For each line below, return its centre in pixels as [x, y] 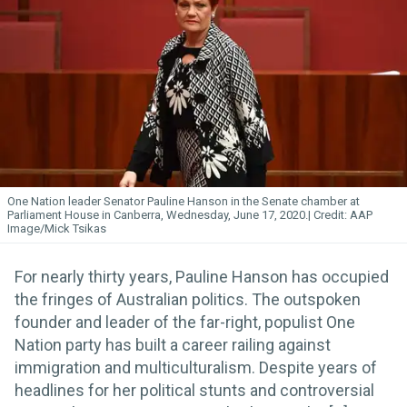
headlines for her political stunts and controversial [194, 391]
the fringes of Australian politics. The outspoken [188, 300]
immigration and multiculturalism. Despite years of [196, 368]
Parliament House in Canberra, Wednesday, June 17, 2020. [158, 215]
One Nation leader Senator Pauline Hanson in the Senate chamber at [184, 202]
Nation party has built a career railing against [173, 345]
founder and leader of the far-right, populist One [185, 323]
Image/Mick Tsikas [57, 229]
